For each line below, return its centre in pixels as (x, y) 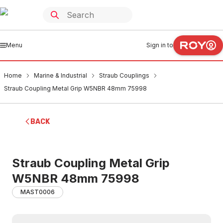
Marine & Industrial (60, 75)
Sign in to (160, 45)
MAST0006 (38, 192)
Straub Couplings (124, 75)
